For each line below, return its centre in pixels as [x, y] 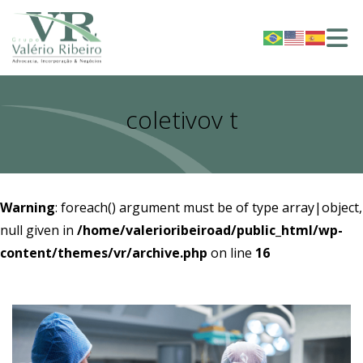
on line [231, 253]
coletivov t [181, 120]
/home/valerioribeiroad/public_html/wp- [210, 230]
